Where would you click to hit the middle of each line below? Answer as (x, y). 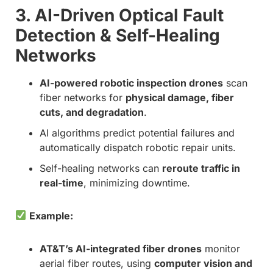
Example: (51, 215)
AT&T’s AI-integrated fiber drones (121, 248)
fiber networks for (83, 97)
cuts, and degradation (92, 112)
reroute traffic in (201, 168)
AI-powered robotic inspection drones (131, 83)
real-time (62, 183)
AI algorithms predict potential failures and (137, 133)
